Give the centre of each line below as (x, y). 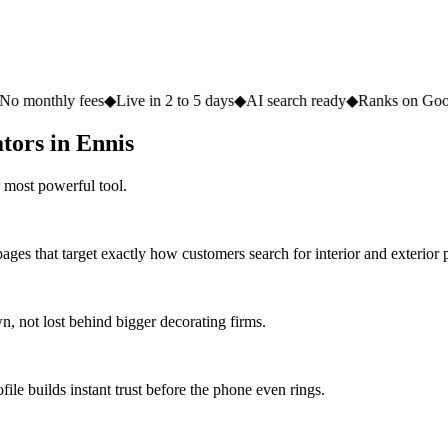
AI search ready (218, 101)
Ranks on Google (336, 101)
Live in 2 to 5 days (97, 101)
